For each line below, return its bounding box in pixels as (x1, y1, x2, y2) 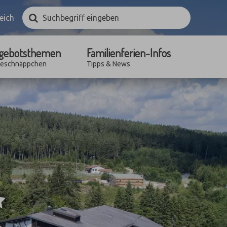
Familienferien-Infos (87, 46, 171, 60)
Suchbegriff (22, 6, 64, 16)
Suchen (37, 13, 65, 21)
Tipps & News (87, 60, 131, 68)
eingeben (22, 15, 54, 25)
